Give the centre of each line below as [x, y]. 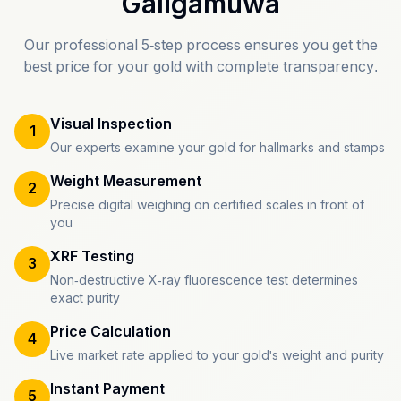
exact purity [85, 298]
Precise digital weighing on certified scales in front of [207, 205]
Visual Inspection [111, 124]
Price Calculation [111, 332]
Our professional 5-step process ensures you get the [200, 45]
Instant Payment [107, 389]
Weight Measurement [126, 181]
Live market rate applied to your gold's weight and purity [217, 355]
